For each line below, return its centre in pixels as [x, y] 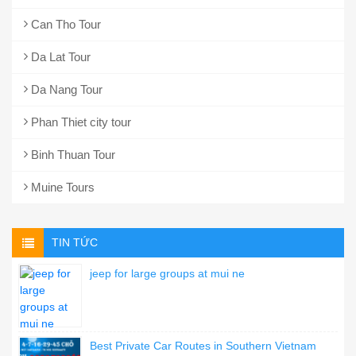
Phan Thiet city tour [79, 122]
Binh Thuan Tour [72, 154]
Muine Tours [61, 187]
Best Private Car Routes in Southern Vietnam [203, 345]
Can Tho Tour [64, 24]
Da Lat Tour [59, 56]
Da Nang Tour [65, 89]
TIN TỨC [75, 242]
